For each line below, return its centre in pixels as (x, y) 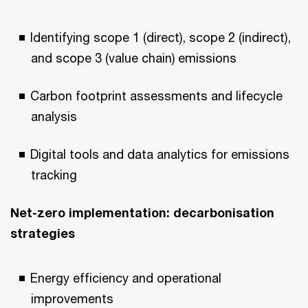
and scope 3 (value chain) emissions (134, 58)
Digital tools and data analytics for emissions (160, 154)
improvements (72, 298)
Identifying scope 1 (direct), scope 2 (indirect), (161, 37)
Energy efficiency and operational (126, 278)
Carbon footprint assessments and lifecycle (156, 96)
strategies (43, 233)
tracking (54, 175)
